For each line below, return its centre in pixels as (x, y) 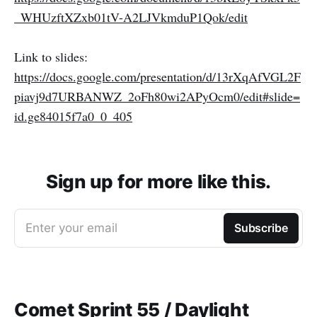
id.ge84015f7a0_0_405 (73, 116)
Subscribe (261, 227)
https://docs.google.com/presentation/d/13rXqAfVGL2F (157, 76)
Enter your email (71, 227)
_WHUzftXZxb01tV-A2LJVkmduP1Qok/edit (131, 17)
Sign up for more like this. (158, 181)
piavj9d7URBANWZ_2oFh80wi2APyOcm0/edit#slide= (157, 96)
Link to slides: (51, 56)
